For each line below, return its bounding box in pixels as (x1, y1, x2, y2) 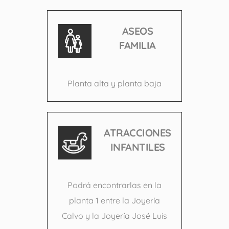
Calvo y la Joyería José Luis (62, 211, 167, 221)
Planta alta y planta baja (67, 78, 162, 89)
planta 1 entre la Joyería (69, 195, 160, 206)
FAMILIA (119, 39, 156, 52)
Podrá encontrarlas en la (67, 180, 162, 191)
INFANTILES (110, 141, 165, 154)
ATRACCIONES (104, 126, 171, 140)
